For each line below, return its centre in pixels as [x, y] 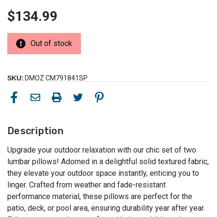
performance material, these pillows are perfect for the [100, 197]
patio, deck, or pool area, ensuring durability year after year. [106, 208]
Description [35, 131]
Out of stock [51, 44]
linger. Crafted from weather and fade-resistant [86, 185]
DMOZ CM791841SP [56, 78]
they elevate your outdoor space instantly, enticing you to [103, 173]
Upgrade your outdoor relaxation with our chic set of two [102, 150]
